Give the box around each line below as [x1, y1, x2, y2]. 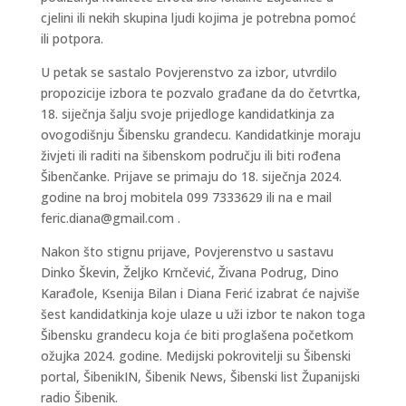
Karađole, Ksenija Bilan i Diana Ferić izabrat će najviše [40, 285, 360, 302]
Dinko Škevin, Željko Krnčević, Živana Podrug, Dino [40, 264, 339, 281]
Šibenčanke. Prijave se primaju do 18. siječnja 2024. [40, 168, 342, 185]
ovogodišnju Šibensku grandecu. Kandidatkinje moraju [40, 126, 361, 143]
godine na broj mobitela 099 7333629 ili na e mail [40, 188, 332, 206]
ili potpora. [40, 30, 103, 47]
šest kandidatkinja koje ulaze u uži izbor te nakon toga [40, 305, 365, 323]
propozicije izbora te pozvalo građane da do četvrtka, [40, 84, 361, 101]
